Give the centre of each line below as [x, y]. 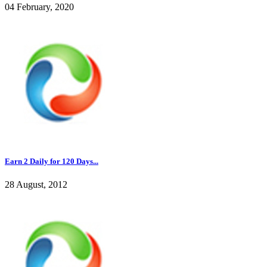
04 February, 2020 [39, 7]
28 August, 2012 [36, 184]
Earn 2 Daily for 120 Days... [52, 161]
